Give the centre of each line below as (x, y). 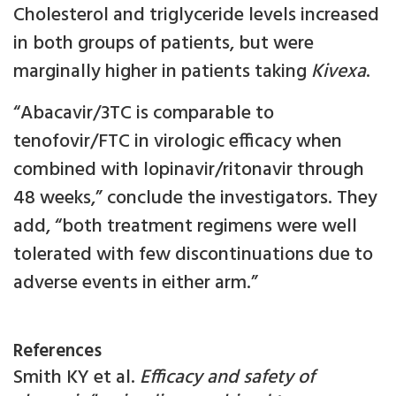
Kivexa (339, 72)
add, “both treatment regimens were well (185, 227)
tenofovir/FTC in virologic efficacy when (178, 142)
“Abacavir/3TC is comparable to (144, 114)
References (57, 351)
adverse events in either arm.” (136, 283)
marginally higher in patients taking (162, 72)
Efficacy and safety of (227, 378)
